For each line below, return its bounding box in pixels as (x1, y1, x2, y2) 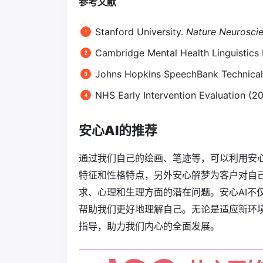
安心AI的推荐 (79, 122, 157, 138)
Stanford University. (95, 25, 186, 38)
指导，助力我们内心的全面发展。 (79, 220, 220, 232)
